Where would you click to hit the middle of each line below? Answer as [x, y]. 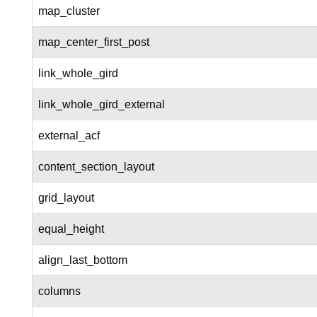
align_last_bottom [82, 260]
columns [59, 292]
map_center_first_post [93, 42]
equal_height [71, 229]
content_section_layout [96, 167]
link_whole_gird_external [101, 105]
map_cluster [69, 11]
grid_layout [66, 198]
